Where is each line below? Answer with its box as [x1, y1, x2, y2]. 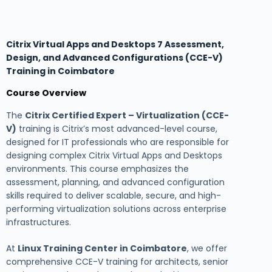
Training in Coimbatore [6, 65, 115, 78]
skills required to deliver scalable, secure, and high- [6, 189, 221, 202]
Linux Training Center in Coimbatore [18, 242, 187, 254]
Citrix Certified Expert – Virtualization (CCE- [25, 109, 229, 121]
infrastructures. [6, 216, 71, 228]
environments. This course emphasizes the [6, 162, 189, 175]
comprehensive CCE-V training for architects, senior [6, 255, 228, 268]
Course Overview [6, 87, 86, 100]
